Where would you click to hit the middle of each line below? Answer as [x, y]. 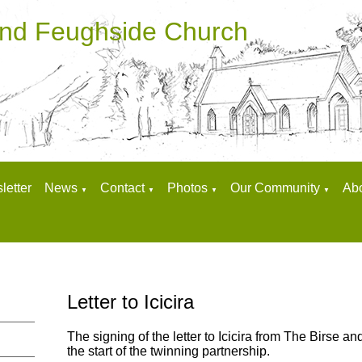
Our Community [275, 188]
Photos [187, 188]
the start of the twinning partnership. [168, 351]
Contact [124, 188]
